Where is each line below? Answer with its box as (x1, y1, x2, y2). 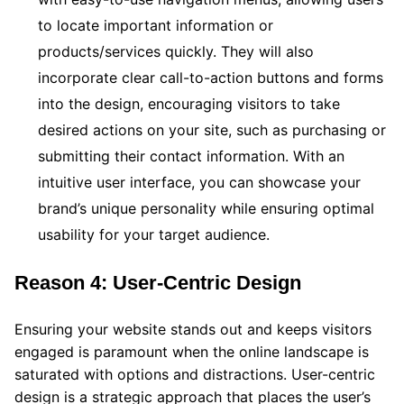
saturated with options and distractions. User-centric (14, 364, 375, 383)
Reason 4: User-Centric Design (14, 271, 301, 294)
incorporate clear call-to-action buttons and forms (38, 68, 383, 87)
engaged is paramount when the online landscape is (14, 342, 369, 361)
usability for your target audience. (38, 225, 270, 243)
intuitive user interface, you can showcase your (38, 172, 361, 191)
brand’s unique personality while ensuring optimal (38, 198, 374, 217)
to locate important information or (38, 15, 273, 34)
